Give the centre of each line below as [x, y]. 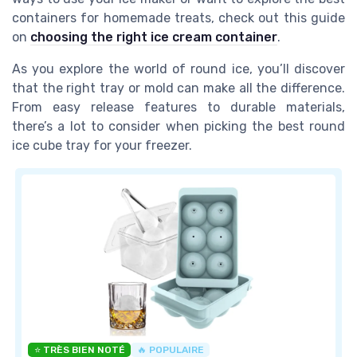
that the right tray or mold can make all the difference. [178, 88]
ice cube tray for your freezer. [102, 146]
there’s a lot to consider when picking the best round [178, 127]
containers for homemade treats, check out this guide [178, 18]
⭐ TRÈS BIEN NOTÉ [79, 349]
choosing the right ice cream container [154, 37]
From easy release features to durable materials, [178, 108]
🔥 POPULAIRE [170, 349]
